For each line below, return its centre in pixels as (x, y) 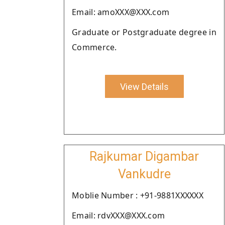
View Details (144, 86)
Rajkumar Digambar (144, 156)
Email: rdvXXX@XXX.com (119, 215)
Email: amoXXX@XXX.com (121, 12)
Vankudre (144, 174)
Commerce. (94, 47)
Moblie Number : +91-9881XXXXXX (138, 195)
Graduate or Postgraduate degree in (144, 32)
